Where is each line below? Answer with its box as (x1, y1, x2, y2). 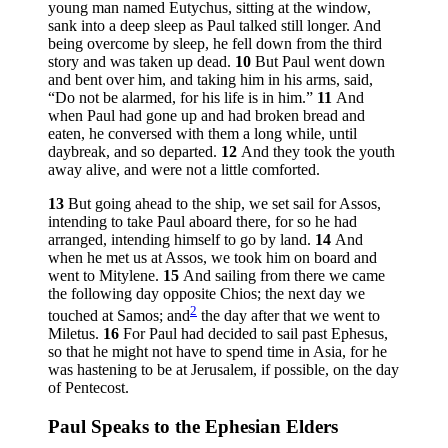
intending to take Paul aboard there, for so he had (48, 213, 357, 231)
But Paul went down (255, 53, 385, 71)
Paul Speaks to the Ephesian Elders (48, 416, 338, 438)
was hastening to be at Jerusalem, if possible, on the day (48, 361, 399, 379)
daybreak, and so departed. (48, 143, 221, 161)
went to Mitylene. (48, 267, 163, 285)
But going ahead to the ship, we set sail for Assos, (68, 195, 381, 213)
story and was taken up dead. (48, 53, 235, 71)
